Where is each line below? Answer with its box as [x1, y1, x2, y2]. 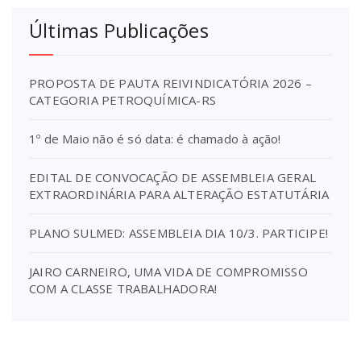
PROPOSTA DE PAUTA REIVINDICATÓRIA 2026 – [29, 75, 313, 92]
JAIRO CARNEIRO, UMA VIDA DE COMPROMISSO [29, 263, 308, 280]
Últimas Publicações [29, 17, 209, 44]
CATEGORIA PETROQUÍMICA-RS [29, 92, 216, 109]
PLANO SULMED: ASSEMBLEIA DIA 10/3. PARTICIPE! [29, 225, 328, 242]
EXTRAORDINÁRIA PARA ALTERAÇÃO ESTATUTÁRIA [29, 186, 330, 203]
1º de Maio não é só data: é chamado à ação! [29, 131, 281, 147]
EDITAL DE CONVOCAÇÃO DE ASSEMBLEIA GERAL [29, 169, 317, 186]
